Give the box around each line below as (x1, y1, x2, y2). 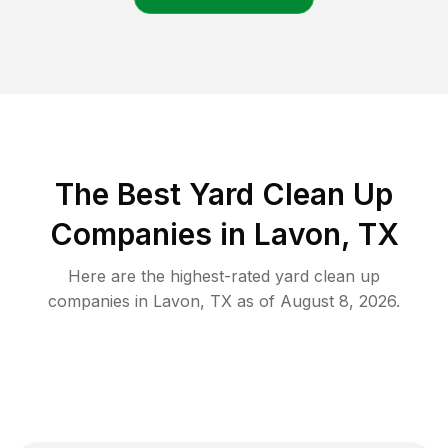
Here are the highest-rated (68, 266, 275, 287)
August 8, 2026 (280, 291, 396, 312)
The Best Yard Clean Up (55, 176, 393, 213)
